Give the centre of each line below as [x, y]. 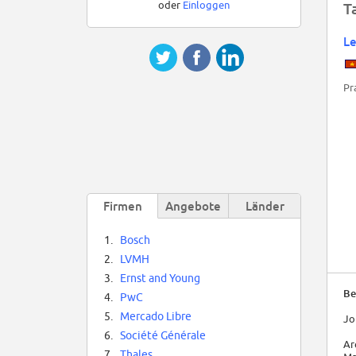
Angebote [193, 206]
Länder [265, 206]
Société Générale [163, 336]
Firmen [122, 206]
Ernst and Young [160, 279]
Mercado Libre [156, 317]
